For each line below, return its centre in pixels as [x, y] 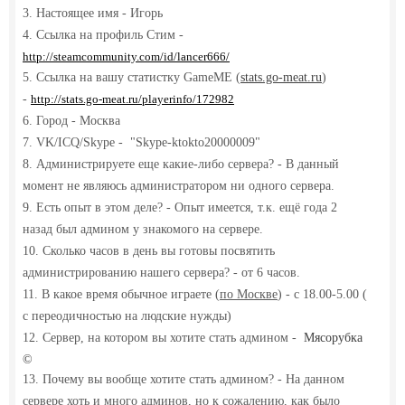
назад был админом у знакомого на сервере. [143, 229]
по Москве [249, 294]
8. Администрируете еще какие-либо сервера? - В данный [181, 164]
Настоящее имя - [83, 13]
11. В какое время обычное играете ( [121, 294]
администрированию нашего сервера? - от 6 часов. [161, 272]
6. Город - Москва [71, 120]
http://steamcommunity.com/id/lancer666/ [126, 56]
